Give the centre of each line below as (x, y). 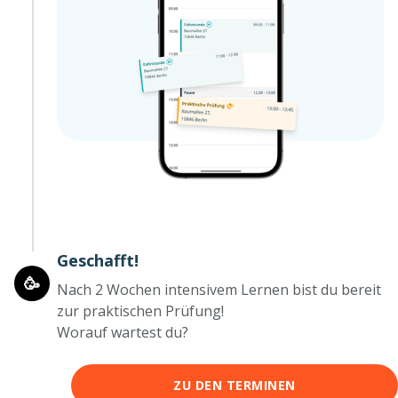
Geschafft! (98, 260)
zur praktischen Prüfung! (140, 310)
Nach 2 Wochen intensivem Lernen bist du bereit (219, 289)
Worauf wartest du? (123, 332)
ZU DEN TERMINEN (235, 385)
